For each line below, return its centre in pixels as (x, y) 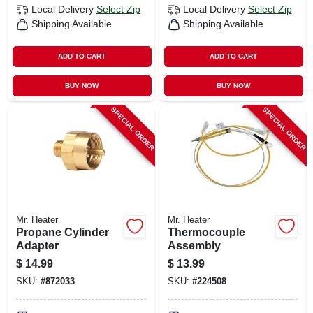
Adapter (37, 245)
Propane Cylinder (62, 232)
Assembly (194, 245)
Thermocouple (206, 232)
